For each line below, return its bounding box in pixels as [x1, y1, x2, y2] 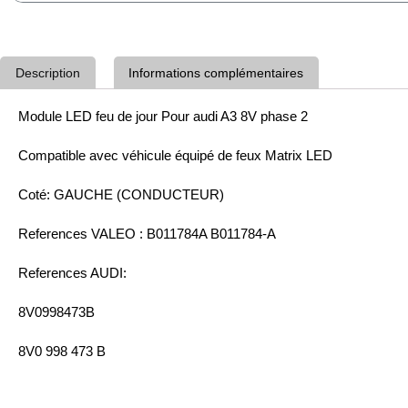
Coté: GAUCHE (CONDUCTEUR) [18, 187, 224, 203]
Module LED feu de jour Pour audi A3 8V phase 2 [18, 108, 308, 125]
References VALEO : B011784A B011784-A [18, 226, 276, 242]
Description [15, 66, 80, 81]
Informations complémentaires [128, 66, 304, 81]
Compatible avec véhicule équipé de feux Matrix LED [18, 148, 332, 164]
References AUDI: [18, 265, 127, 281]
